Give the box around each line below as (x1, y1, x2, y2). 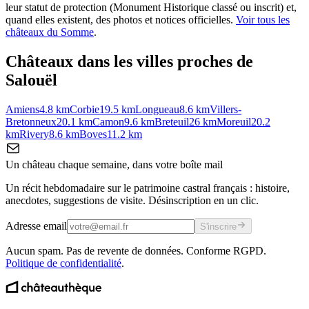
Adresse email (6, 220, 67, 232)
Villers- (210, 103, 241, 116)
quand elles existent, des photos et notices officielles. (6, 14, 233, 26)
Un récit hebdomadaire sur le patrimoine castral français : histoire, (6, 182, 290, 195)
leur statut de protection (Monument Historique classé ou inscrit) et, (6, 1, 297, 14)
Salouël (6, 71, 57, 90)
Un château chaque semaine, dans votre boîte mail (6, 159, 223, 171)
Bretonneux (6, 116, 57, 128)
